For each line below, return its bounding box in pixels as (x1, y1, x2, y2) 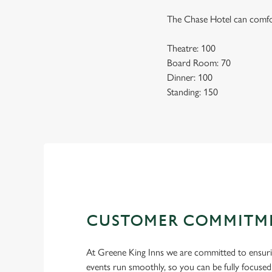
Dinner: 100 (167, 72, 213, 83)
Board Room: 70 (167, 57, 231, 69)
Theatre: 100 (167, 42, 216, 54)
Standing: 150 (167, 86, 219, 98)
